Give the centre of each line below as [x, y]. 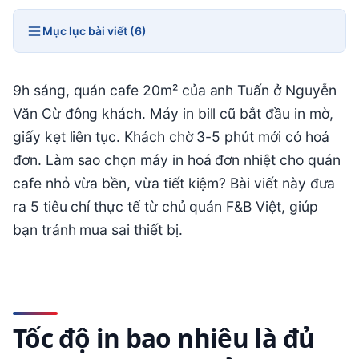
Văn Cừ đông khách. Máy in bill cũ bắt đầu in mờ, [173, 113]
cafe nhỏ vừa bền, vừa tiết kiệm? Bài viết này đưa [174, 183]
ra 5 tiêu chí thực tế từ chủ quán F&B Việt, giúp [165, 206]
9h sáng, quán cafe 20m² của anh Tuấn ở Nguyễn [175, 90]
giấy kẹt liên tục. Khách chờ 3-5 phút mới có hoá [171, 137]
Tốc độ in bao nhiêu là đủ [164, 337]
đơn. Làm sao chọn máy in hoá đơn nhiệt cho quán [177, 160]
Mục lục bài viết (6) [95, 31]
